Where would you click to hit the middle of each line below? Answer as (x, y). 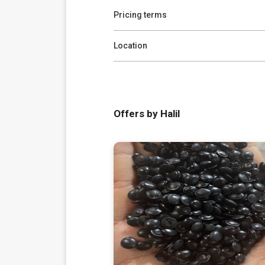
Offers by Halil (147, 114)
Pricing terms (140, 15)
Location (130, 46)
